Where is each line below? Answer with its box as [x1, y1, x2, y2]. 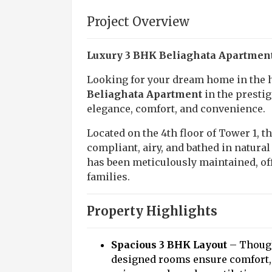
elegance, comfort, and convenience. [87, 103, 265, 115]
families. [87, 171, 130, 183]
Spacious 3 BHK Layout [111, 239, 227, 251]
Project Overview [87, 14, 189, 29]
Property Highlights [87, 203, 217, 219]
